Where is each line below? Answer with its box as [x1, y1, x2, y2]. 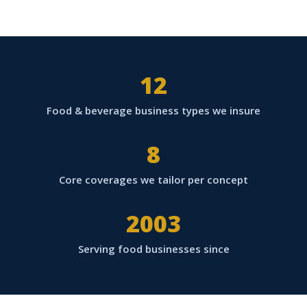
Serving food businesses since [77, 242, 230, 256]
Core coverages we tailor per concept [59, 173, 248, 187]
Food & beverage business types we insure [47, 103, 260, 118]
